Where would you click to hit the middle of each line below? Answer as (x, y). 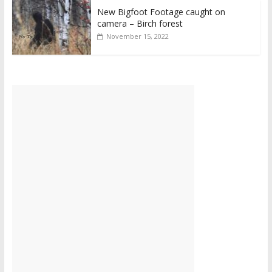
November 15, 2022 (137, 36)
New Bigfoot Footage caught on (161, 12)
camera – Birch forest (140, 23)
